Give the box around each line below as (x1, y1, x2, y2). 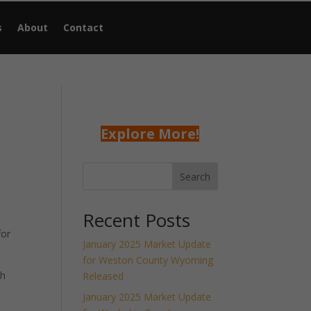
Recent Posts (83, 208, 191, 233)
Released (83, 269, 124, 283)
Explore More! (101, 124, 200, 143)
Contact (63, 21, 104, 34)
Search (179, 169, 210, 183)
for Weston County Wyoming (83, 253, 214, 267)
